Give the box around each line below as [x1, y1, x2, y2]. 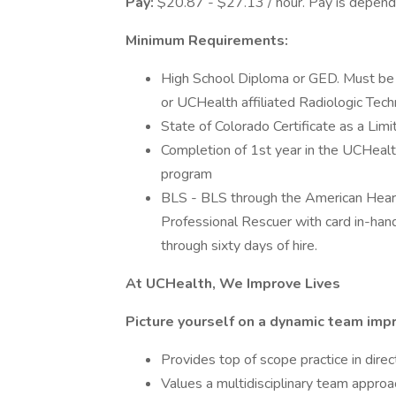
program [161, 164, 212, 184]
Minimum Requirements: [126, 31, 288, 50]
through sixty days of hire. [161, 236, 317, 255]
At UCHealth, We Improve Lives [126, 274, 340, 293]
